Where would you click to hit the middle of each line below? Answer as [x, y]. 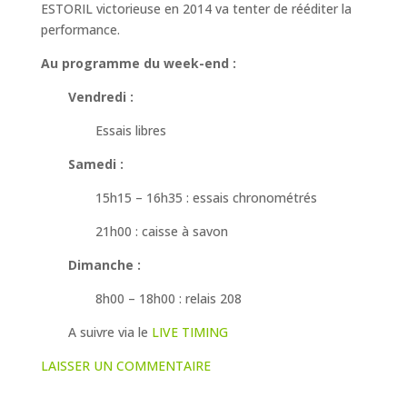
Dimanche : [104, 265]
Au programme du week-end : [138, 64]
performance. [80, 30]
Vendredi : [100, 97]
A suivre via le [108, 333]
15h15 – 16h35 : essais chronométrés [206, 198]
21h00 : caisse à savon [161, 232]
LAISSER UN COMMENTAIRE [125, 366]
